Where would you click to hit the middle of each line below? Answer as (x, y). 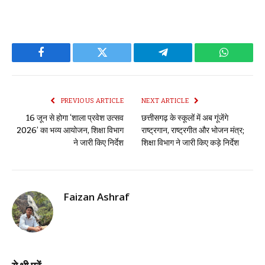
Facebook (61, 61)
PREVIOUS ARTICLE (91, 101)
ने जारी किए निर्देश (98, 143)
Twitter (117, 61)
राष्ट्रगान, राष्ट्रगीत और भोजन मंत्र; (193, 130)
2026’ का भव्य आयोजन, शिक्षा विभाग (70, 130)
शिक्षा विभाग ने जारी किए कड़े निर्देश (190, 143)
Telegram (182, 61)
